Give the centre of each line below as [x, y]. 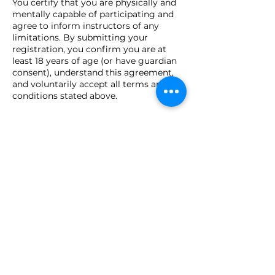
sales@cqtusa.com [52, 209]
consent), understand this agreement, [93, 72]
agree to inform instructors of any [86, 26]
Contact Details [50, 150]
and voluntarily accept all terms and [90, 84]
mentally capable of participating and [93, 14]
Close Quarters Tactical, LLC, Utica [86, 174]
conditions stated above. [65, 96]
